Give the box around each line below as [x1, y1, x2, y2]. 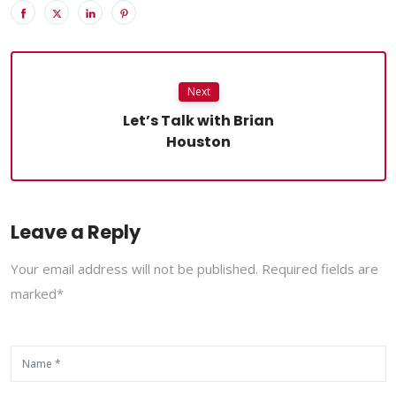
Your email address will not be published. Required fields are [11, 259, 378, 278]
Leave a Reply [11, 218, 141, 245]
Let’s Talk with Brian [123, 110, 274, 131]
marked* [11, 284, 64, 302]
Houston [166, 131, 231, 152]
